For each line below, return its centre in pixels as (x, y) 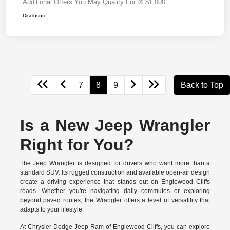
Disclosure (35, 15)
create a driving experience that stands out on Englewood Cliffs (115, 181)
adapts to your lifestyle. (52, 209)
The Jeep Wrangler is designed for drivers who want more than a (115, 163)
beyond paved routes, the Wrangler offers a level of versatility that (115, 200)
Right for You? (77, 145)
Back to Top (202, 85)
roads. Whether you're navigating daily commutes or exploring (115, 191)
